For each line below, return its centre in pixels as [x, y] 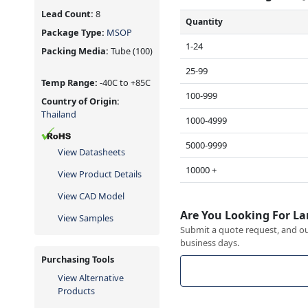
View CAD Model [91, 196]
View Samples [86, 218]
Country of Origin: [80, 101]
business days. [210, 242]
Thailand [59, 114]
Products [76, 291]
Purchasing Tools [78, 260]
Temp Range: [70, 83]
